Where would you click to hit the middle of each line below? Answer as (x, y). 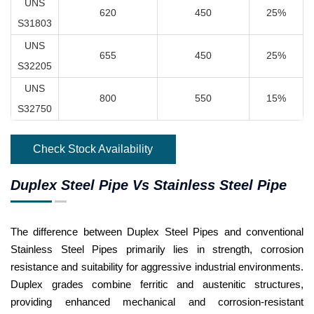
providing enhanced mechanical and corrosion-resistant (157, 301)
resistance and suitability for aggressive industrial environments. (157, 266)
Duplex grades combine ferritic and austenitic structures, (157, 284)
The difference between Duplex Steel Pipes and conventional (157, 231)
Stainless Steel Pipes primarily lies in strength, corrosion (157, 249)
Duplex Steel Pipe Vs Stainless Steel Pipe (149, 185)
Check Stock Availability (93, 149)
